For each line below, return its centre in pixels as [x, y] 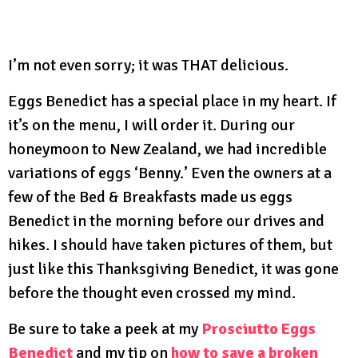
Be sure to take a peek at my [105, 329]
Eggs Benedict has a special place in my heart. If [172, 101]
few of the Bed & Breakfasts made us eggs [150, 197]
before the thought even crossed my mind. [152, 293]
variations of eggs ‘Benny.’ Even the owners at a [170, 173]
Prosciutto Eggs [259, 329]
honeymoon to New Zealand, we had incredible [167, 149]
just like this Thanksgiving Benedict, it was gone [173, 269]
